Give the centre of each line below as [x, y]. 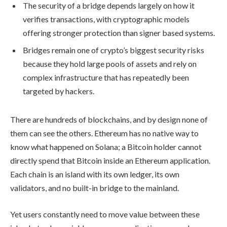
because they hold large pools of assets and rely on [110, 64]
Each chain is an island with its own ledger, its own [95, 174]
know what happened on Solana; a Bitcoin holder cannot [106, 147]
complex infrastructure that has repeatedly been [106, 78]
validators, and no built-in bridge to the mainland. [94, 188]
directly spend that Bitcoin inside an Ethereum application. [110, 161]
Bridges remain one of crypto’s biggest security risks [113, 50]
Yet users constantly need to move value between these [105, 214]
